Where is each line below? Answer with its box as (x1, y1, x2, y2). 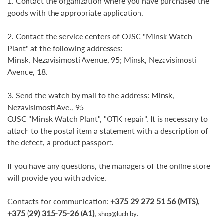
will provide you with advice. (7, 173, 106, 182)
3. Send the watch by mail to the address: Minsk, (7, 90, 174, 100)
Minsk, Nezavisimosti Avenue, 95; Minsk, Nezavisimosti (7, 55, 196, 64)
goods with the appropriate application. (7, 8, 143, 17)
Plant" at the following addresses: (7, 43, 123, 53)
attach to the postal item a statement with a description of (7, 126, 208, 135)
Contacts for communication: (7, 196, 110, 206)
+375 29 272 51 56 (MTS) (110, 196, 198, 206)
